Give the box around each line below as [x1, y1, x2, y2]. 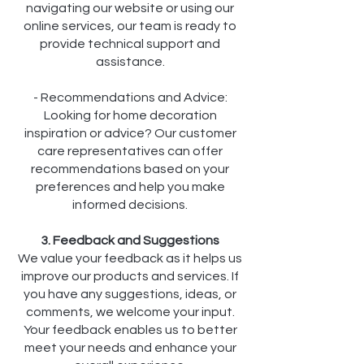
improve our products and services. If [21, 270, 239, 284]
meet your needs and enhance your [24, 341, 236, 355]
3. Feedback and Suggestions [41, 234, 219, 248]
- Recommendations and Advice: [32, 91, 227, 105]
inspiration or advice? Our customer [24, 127, 236, 141]
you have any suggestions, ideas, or [24, 288, 236, 301]
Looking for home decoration [43, 109, 217, 123]
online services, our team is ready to [24, 19, 236, 33]
